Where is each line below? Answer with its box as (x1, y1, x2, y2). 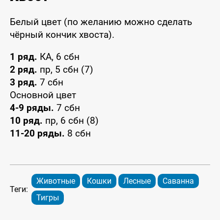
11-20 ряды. (10, 128, 65, 139)
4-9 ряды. (10, 102, 54, 114)
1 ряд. (10, 51, 37, 63)
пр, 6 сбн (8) (43, 115, 99, 127)
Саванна (163, 176, 194, 186)
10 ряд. (10, 115, 43, 127)
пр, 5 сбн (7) (37, 64, 93, 76)
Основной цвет (10, 89, 76, 101)
